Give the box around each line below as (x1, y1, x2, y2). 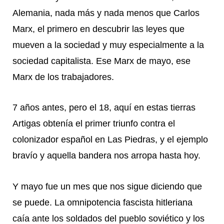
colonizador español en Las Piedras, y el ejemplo (12, 134, 208, 145)
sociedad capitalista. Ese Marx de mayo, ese (12, 55, 190, 66)
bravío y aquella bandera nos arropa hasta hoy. (12, 150, 200, 161)
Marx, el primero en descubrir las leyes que (12, 23, 184, 34)
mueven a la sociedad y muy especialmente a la (12, 39, 204, 50)
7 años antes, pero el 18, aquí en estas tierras (12, 102, 195, 113)
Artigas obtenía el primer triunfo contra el (12, 118, 175, 129)
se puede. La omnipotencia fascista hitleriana (12, 197, 192, 208)
